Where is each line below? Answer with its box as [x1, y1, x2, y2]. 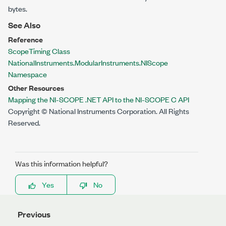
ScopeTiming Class [8, 45, 70, 56]
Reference [8, 34, 43, 44]
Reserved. [8, 117, 40, 128]
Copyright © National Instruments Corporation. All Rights [8, 105, 189, 116]
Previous [18, 208, 50, 220]
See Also [8, 19, 40, 31]
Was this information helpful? [15, 158, 108, 168]
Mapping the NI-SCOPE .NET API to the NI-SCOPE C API [8, 94, 189, 104]
